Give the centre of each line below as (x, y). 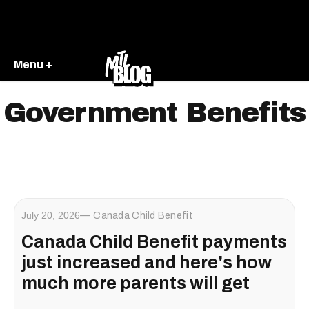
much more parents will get (136, 283)
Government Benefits (154, 113)
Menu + (33, 64)
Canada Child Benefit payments (154, 242)
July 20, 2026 (51, 215)
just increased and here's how (147, 262)
